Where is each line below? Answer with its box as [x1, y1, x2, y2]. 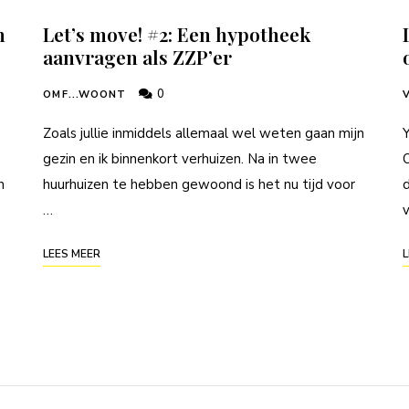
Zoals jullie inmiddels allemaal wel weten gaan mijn [43, 123, 365, 142]
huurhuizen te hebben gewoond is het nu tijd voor [43, 174, 356, 194]
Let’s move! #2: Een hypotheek [43, 20, 311, 47]
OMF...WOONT [43, 87, 127, 101]
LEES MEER [43, 246, 101, 261]
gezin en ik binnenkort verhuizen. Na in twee [43, 149, 318, 168]
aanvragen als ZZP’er [43, 43, 233, 69]
